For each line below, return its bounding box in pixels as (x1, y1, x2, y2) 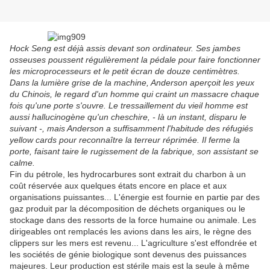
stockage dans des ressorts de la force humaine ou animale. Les (10, 215, 256, 225)
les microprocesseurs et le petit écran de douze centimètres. (10, 66, 240, 77)
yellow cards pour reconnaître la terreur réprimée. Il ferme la (10, 135, 240, 145)
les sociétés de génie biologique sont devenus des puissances (10, 250, 246, 260)
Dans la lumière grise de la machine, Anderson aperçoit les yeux (10, 78, 254, 88)
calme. (10, 158, 35, 168)
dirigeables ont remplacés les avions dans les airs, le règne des (10, 227, 251, 237)
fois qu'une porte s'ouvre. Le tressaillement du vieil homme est (10, 101, 248, 111)
